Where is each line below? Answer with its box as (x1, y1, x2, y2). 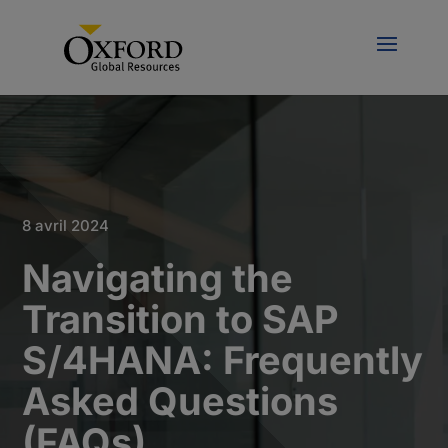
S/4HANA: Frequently (22, 337, 424, 383)
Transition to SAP (22, 296, 340, 342)
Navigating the (22, 255, 294, 301)
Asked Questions (22, 378, 339, 424)
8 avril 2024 (22, 216, 110, 235)
